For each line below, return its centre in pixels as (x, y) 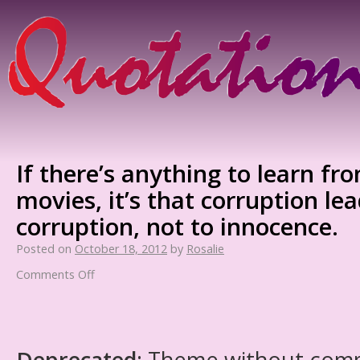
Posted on (44, 249)
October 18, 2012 (121, 249)
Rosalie (205, 249)
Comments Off (55, 274)
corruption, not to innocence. (177, 226)
